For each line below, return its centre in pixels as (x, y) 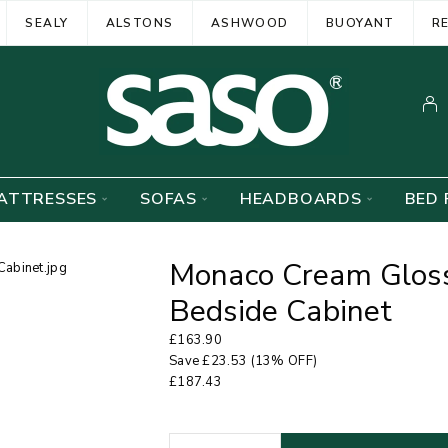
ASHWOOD (249, 22)
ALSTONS (139, 22)
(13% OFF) (282, 361)
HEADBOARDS (300, 199)
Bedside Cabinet (281, 311)
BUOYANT (360, 22)
